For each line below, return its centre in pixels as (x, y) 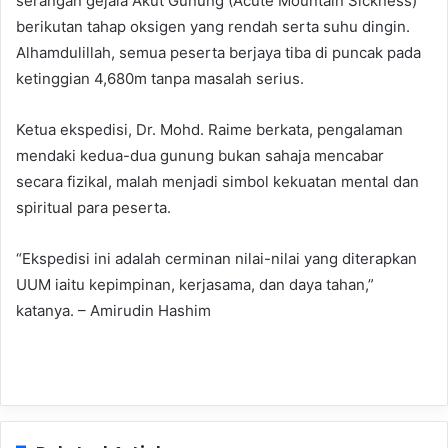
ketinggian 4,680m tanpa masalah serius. (160, 79)
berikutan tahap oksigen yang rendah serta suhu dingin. (213, 27)
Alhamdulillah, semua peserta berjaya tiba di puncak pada (218, 53)
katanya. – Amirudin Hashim (113, 311)
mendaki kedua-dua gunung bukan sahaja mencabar (200, 156)
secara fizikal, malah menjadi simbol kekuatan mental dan (217, 182)
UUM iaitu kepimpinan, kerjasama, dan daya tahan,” (195, 285)
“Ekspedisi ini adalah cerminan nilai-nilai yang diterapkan (216, 259)
